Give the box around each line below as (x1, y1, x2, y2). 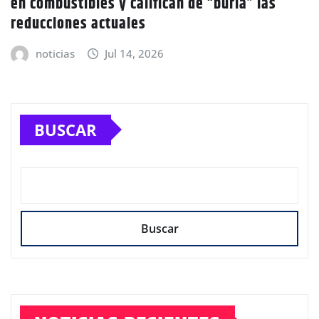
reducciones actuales (11, 12, 146, 37)
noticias (35, 46, 75, 61)
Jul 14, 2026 (105, 46, 164, 61)
